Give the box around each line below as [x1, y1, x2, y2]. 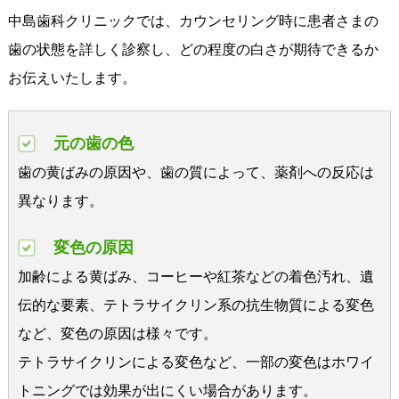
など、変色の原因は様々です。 [17, 326, 217, 342]
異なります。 [17, 193, 103, 209]
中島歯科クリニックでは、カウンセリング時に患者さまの [7, 13, 379, 29]
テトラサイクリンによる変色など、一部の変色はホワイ [17, 354, 374, 370]
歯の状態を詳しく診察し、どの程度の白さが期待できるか [7, 42, 379, 58]
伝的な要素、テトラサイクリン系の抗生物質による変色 [17, 297, 374, 313]
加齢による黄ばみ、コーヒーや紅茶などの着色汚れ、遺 [17, 269, 374, 285]
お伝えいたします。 [7, 70, 136, 86]
